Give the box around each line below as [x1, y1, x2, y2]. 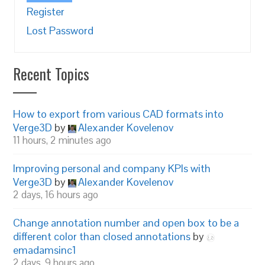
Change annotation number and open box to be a [13, 216, 240, 230]
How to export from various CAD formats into [13, 107, 224, 121]
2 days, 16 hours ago [13, 188, 99, 201]
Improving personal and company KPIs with [13, 161, 211, 175]
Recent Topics [13, 63, 90, 85]
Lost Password [27, 24, 94, 37]
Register [27, 5, 65, 18]
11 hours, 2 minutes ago [13, 134, 112, 147]
